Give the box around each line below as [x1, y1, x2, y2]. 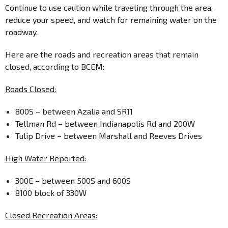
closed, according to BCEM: [5, 62, 104, 71]
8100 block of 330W [15, 188, 87, 197]
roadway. [5, 27, 44, 37]
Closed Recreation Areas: [5, 210, 97, 220]
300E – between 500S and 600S [15, 176, 131, 185]
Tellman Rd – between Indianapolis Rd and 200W [15, 119, 195, 128]
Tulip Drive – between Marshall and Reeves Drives [15, 131, 210, 140]
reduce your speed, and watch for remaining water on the [5, 15, 217, 24]
